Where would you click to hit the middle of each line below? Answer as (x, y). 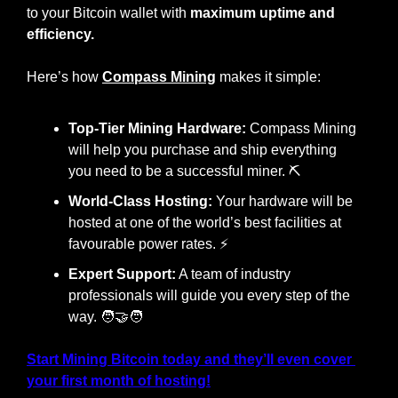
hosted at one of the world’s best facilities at (205, 222)
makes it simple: (268, 76)
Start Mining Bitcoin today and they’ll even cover (189, 359)
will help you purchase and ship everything (203, 149)
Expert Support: (122, 274)
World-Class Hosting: (140, 201)
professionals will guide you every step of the (209, 295)
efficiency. (60, 34)
